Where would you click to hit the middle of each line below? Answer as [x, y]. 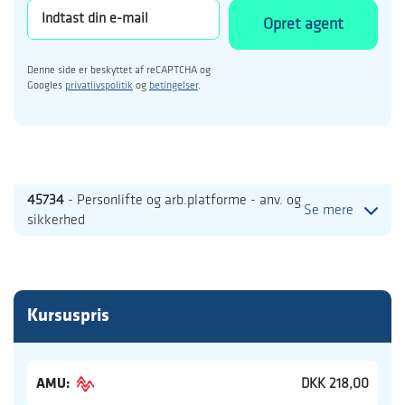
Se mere [329, 210]
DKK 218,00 [335, 385]
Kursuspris [68, 317]
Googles [46, 86]
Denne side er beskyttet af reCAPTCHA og [119, 71]
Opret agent [303, 24]
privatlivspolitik [99, 86]
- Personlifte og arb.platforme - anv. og [183, 200]
